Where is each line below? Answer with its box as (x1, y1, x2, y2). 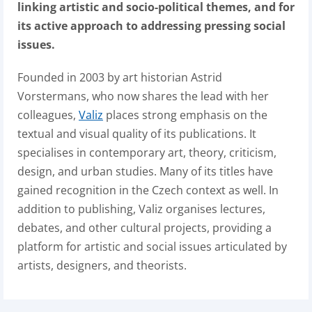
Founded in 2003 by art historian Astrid (17, 70, 222, 85)
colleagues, (17, 107, 79, 123)
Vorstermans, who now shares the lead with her (17, 88, 269, 104)
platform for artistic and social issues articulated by (17, 239, 287, 254)
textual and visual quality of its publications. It (17, 126, 256, 141)
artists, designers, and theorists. (17, 258, 187, 273)
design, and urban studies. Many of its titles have (17, 164, 273, 179)
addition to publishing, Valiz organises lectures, (17, 201, 265, 217)
